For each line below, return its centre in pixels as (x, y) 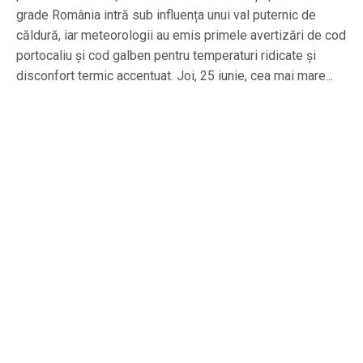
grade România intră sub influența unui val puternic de (166, 15)
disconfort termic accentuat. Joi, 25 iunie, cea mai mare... (175, 76)
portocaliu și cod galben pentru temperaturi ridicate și (166, 56)
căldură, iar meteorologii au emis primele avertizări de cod (181, 36)
